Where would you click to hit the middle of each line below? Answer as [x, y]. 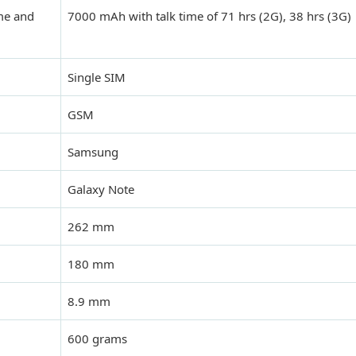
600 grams [97, 339]
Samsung [93, 152]
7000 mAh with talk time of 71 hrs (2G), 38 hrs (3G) [209, 16]
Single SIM [97, 77]
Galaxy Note [101, 190]
